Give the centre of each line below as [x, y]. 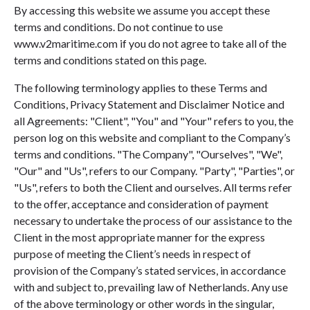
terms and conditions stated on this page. [110, 60]
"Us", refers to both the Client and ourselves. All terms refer [153, 187]
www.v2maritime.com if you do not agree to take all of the [150, 43]
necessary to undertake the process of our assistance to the [153, 220]
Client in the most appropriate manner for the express [139, 237]
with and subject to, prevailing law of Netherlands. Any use [151, 287]
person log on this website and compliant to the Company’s [152, 137]
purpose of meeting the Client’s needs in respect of [133, 254]
